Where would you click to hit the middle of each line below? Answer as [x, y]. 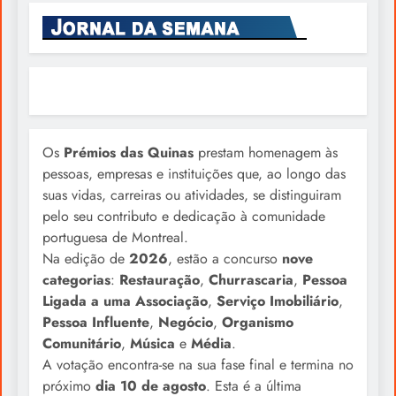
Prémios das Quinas [129, 153]
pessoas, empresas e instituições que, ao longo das [194, 174]
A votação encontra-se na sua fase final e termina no [198, 365]
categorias [76, 280]
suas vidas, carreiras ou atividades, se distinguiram [192, 195]
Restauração [160, 280]
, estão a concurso [225, 259]
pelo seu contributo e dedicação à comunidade [184, 217]
